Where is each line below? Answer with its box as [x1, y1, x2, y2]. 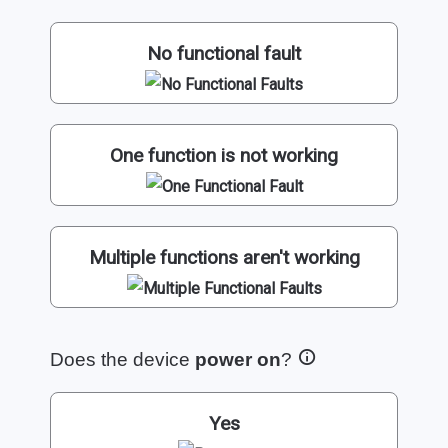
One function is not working [110, 143, 338, 167]
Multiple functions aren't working [88, 245, 360, 269]
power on [195, 348, 281, 370]
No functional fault [147, 41, 301, 65]
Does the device [50, 348, 195, 370]
